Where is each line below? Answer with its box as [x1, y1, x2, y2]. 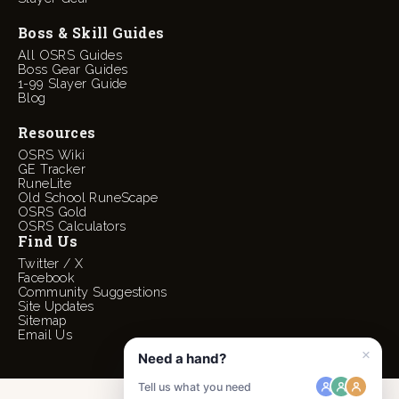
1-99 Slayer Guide [18, 75, 127, 91]
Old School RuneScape [18, 189, 158, 205]
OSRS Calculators [18, 217, 126, 233]
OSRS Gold [18, 203, 87, 219]
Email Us [18, 326, 73, 342]
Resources [18, 122, 96, 142]
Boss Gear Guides [18, 61, 128, 77]
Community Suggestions [18, 283, 167, 299]
